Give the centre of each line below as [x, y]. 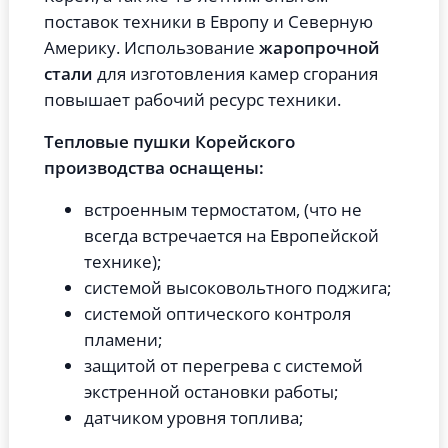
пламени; [123, 340]
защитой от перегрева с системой [223, 366]
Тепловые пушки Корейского [169, 142]
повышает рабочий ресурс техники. [192, 100]
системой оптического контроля [217, 314]
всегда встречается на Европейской [231, 236]
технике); [122, 262]
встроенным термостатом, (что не [223, 210]
